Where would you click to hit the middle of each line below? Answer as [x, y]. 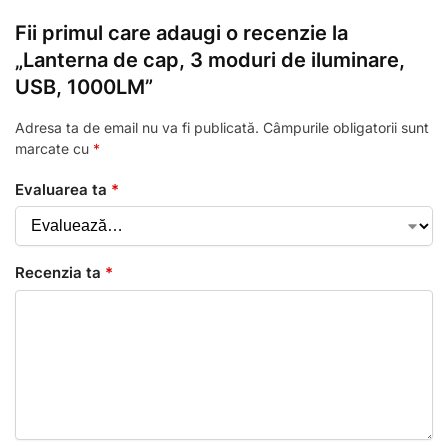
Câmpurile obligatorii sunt [346, 128]
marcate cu [54, 149]
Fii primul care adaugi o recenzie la [181, 33]
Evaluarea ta [63, 189]
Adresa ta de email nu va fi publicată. [137, 128]
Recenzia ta [60, 273]
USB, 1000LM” [84, 87]
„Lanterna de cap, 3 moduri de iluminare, [210, 60]
